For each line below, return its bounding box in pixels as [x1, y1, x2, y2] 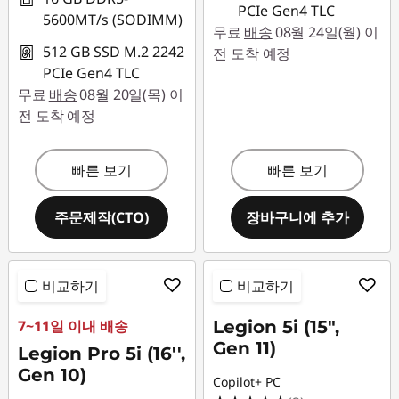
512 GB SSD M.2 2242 [43, 42, 184, 61]
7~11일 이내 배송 [18, 316, 128, 336]
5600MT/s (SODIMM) [43, 10, 183, 29]
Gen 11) [213, 338, 277, 359]
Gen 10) [18, 364, 86, 386]
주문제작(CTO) [54, 207, 150, 227]
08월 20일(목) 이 [79, 85, 183, 104]
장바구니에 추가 [245, 207, 349, 227]
